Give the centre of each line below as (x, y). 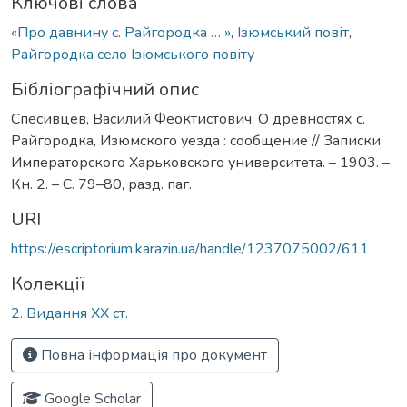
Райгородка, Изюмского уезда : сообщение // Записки (196, 140)
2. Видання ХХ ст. (69, 313)
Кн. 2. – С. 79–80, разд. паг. (101, 184)
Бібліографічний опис (105, 89)
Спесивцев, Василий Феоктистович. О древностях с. (188, 119)
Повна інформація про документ (152, 355)
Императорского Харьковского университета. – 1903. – (200, 162)
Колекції (48, 283)
